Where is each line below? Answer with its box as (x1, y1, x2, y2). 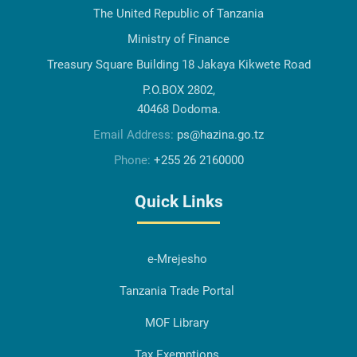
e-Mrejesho (147, 252, 207, 267)
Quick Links (134, 192, 223, 212)
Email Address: (93, 127, 177, 143)
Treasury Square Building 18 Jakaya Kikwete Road (46, 57, 311, 73)
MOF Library (145, 316, 209, 331)
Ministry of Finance (127, 32, 229, 47)
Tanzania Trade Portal (120, 284, 234, 299)
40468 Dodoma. (136, 102, 221, 117)
